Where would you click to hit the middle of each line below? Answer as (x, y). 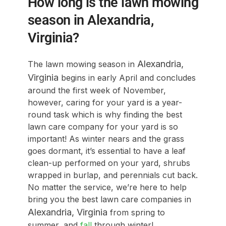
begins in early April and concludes (127, 77)
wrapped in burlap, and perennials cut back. (112, 175)
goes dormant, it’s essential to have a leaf (106, 151)
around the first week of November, (97, 90)
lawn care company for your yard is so (103, 126)
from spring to (136, 212)
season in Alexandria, (91, 20)
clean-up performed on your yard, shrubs (109, 163)
